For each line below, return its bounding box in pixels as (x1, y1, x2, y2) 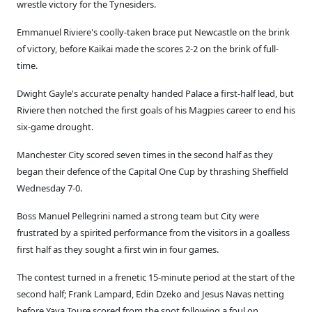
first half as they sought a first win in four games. (17, 243, 219, 256)
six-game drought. (17, 120, 93, 133)
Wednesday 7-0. (17, 182, 82, 194)
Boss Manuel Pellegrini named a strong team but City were (17, 210, 259, 222)
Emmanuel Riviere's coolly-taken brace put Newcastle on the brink (17, 26, 290, 38)
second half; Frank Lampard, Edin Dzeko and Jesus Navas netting (17, 288, 284, 300)
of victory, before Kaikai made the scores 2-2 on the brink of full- (17, 42, 279, 55)
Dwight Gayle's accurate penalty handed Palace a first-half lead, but (17, 87, 294, 100)
